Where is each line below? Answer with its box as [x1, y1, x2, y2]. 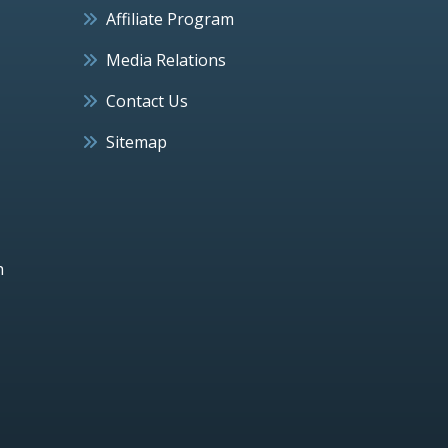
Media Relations [106, 48, 226, 71]
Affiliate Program [106, 7, 234, 30]
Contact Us [106, 89, 188, 112]
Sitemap [106, 130, 167, 153]
